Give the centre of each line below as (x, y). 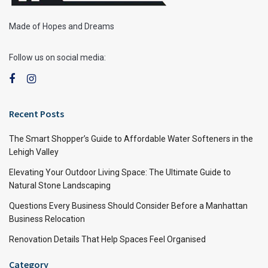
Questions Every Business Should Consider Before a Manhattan (128, 206)
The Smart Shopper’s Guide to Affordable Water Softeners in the (131, 139)
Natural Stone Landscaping (60, 186)
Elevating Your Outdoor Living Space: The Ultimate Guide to (120, 173)
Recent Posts (36, 114)
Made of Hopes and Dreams (62, 27)
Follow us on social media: (57, 58)
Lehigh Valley (34, 152)
